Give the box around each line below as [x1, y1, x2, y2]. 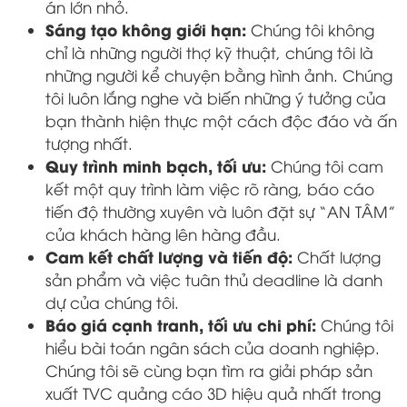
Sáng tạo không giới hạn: [45, 17, 246, 40]
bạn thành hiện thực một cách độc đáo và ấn [45, 109, 397, 131]
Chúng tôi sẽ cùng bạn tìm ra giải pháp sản [45, 359, 372, 381]
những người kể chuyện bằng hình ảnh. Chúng [45, 64, 392, 85]
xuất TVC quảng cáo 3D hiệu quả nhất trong [45, 382, 381, 403]
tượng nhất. [45, 132, 133, 154]
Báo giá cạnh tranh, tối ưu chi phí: [45, 313, 316, 335]
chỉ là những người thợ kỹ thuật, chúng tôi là [45, 41, 373, 63]
